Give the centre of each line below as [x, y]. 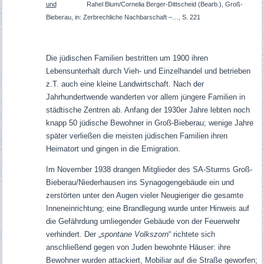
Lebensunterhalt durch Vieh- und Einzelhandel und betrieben [148, 71]
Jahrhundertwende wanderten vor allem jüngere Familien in [145, 97]
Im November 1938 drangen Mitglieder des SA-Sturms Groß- [149, 170]
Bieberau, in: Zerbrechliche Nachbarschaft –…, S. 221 [123, 17]
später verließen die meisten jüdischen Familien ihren [136, 136]
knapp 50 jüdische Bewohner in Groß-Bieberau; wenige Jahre [149, 123]
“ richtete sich [192, 235]
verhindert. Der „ [73, 235]
